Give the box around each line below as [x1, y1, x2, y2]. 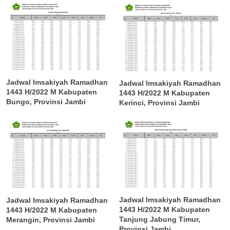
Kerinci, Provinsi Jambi [119, 98, 200, 107]
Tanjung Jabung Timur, [119, 215, 201, 224]
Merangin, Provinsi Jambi [6, 215, 95, 224]
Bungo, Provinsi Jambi [6, 98, 86, 106]
